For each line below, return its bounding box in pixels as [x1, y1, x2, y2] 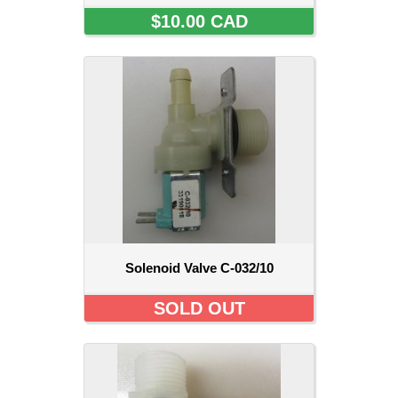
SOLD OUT [153, 298, 245, 319]
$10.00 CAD [150, 12, 248, 32]
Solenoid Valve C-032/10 [124, 260, 274, 276]
